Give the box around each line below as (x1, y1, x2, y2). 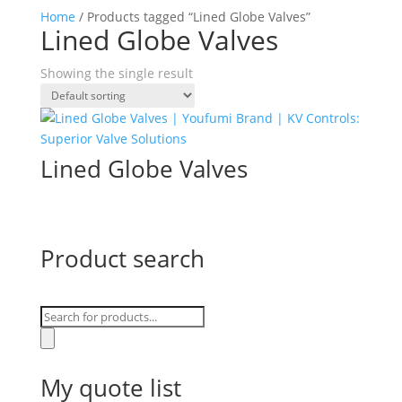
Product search (39, 242, 205, 275)
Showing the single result (39, 65, 193, 82)
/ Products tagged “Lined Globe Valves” (74, 8, 310, 25)
